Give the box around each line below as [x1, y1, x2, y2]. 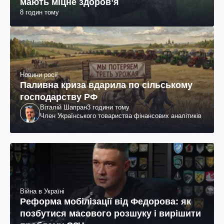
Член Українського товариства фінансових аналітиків [40, 112, 201, 120]
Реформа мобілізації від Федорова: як [20, 196, 191, 206]
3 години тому [87, 103, 129, 111]
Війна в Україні [20, 187, 64, 195]
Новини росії [20, 71, 58, 79]
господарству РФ [20, 92, 97, 102]
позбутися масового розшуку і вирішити [20, 208, 201, 218]
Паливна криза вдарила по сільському [20, 80, 192, 90]
